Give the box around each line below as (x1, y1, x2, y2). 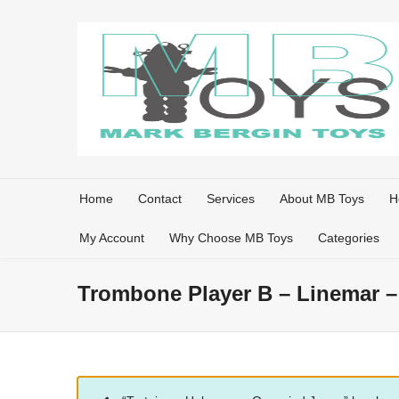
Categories (318, 231, 379, 245)
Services (207, 191, 255, 206)
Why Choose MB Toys (169, 231, 293, 245)
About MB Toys (280, 191, 364, 206)
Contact (138, 191, 182, 206)
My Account (79, 231, 144, 245)
